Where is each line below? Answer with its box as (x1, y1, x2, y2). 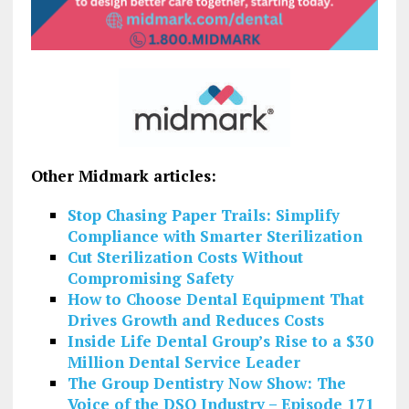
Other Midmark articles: (30, 164, 221, 186)
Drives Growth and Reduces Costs (67, 309, 324, 330)
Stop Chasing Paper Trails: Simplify (67, 204, 340, 225)
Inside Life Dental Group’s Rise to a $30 (67, 330, 373, 351)
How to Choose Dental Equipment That (67, 288, 364, 309)
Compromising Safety (67, 267, 234, 288)
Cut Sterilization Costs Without (67, 246, 303, 267)
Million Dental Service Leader (67, 351, 300, 372)
